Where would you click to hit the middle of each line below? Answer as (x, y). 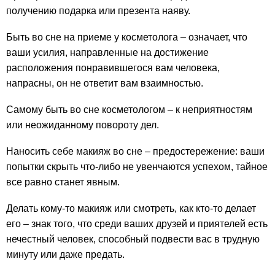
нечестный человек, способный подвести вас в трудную (133, 239)
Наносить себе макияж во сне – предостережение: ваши (135, 151)
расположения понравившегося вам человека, (113, 68)
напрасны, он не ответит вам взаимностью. (105, 83)
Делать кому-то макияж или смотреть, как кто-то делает (131, 208)
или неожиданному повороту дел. (83, 125)
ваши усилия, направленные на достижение (107, 52)
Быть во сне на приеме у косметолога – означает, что (127, 37)
